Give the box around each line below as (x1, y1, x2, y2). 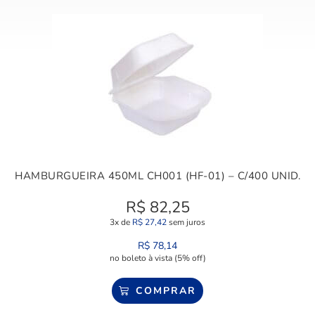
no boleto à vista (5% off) (109, 252, 206, 264)
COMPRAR (135, 284, 196, 298)
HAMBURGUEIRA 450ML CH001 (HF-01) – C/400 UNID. (15, 169, 300, 184)
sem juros (167, 217, 205, 229)
